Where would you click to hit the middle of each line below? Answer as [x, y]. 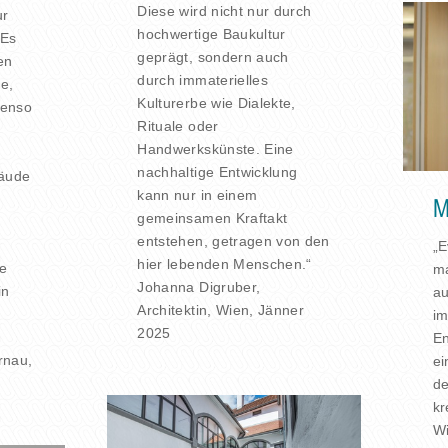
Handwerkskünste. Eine [215, 148]
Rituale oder [178, 125]
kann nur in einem [197, 194]
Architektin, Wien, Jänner [221, 309]
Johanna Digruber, [199, 286]
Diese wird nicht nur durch [224, 10]
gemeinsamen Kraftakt [212, 217]
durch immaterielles [203, 79]
